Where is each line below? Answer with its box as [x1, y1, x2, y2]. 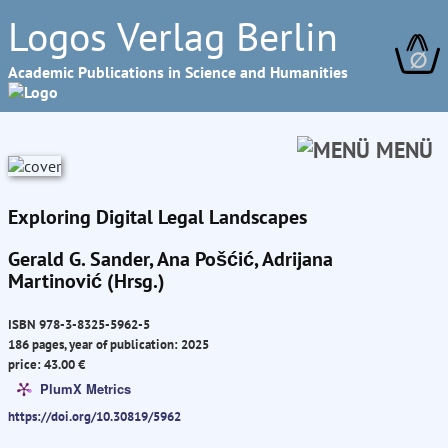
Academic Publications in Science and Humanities [8, 62, 348, 82]
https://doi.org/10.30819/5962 [8, 407, 181, 426]
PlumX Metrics [40, 378, 131, 398]
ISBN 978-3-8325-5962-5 [8, 315, 150, 334]
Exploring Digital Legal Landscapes [8, 204, 307, 230]
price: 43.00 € [8, 355, 85, 374]
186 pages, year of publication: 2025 [8, 335, 209, 354]
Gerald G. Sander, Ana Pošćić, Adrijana [8, 246, 333, 272]
